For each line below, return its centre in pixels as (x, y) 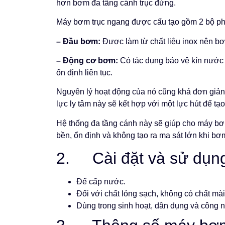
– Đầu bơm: (78, 41)
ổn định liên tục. (84, 72)
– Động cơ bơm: (87, 60)
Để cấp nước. (101, 182)
